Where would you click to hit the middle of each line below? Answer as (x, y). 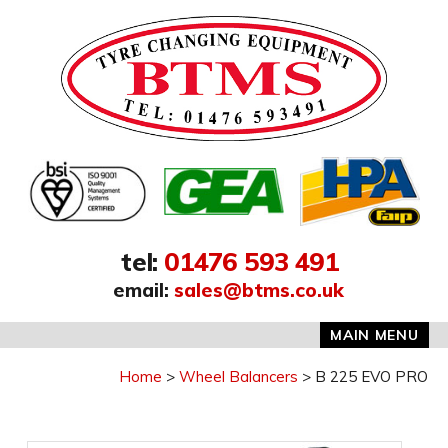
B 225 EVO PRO (371, 376)
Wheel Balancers (238, 376)
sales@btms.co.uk (259, 290)
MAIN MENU (374, 334)
